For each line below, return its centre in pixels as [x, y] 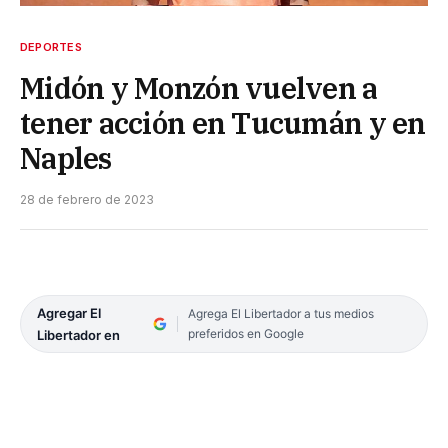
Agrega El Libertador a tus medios [280, 313]
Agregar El [69, 312]
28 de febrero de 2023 [87, 199]
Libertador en [78, 334]
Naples [66, 157]
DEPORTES [51, 46]
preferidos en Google [245, 333]
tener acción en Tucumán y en [223, 122]
